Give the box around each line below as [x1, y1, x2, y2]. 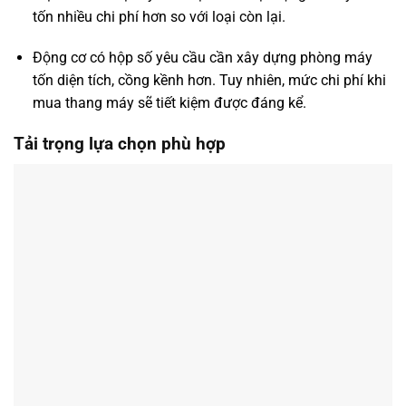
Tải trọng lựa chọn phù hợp [14, 133, 226, 155]
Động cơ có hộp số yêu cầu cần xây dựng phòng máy [32, 49, 372, 67]
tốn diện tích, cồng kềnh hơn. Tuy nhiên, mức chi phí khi [32, 72, 386, 90]
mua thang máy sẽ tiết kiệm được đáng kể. [32, 94, 306, 112]
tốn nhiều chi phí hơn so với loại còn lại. [32, 7, 285, 25]
